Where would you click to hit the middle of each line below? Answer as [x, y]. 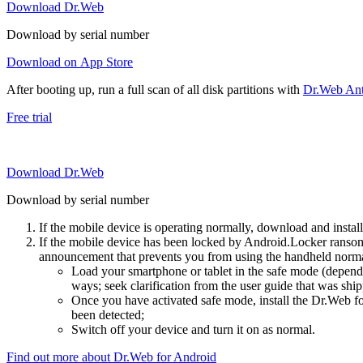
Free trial [29, 117]
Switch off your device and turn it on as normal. [193, 330]
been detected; [108, 315]
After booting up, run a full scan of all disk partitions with [155, 90]
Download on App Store [70, 62]
